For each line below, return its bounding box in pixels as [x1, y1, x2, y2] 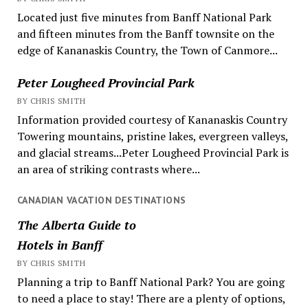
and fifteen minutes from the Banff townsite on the [16, 26, 274, 42]
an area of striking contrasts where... [16, 162, 200, 177]
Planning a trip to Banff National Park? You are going [16, 274, 285, 289]
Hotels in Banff [16, 236, 102, 253]
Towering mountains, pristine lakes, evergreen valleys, [16, 129, 288, 144]
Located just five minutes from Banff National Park [16, 10, 272, 25]
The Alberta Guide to [16, 216, 136, 233]
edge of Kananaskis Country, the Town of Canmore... [16, 43, 278, 58]
